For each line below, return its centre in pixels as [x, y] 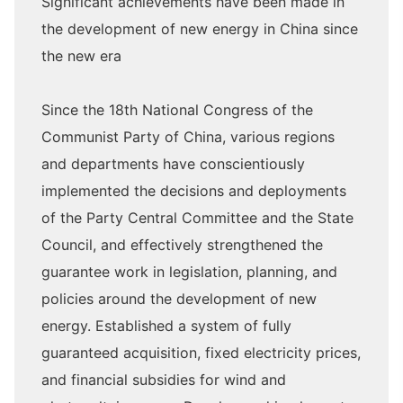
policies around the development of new [179, 299]
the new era [81, 56]
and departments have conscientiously [173, 164]
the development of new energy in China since [200, 29]
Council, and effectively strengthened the [182, 245]
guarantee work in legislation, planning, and [189, 272]
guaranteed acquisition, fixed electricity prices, [201, 353]
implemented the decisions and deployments [194, 191]
